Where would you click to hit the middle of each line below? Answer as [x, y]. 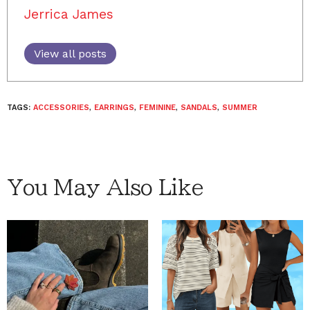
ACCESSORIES [61, 108]
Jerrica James [69, 14]
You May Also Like [105, 188]
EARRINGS [114, 108]
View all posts [70, 54]
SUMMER [240, 108]
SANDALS [199, 108]
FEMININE [157, 108]
